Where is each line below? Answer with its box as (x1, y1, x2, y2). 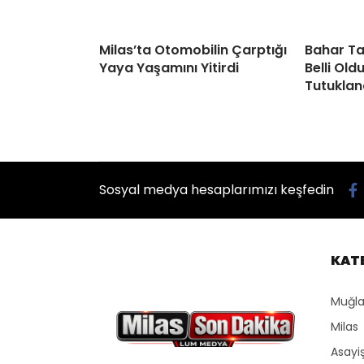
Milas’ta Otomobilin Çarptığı (99, 41, 287, 60)
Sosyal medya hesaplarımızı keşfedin (99, 180, 334, 200)
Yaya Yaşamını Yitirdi (99, 58, 239, 78)
